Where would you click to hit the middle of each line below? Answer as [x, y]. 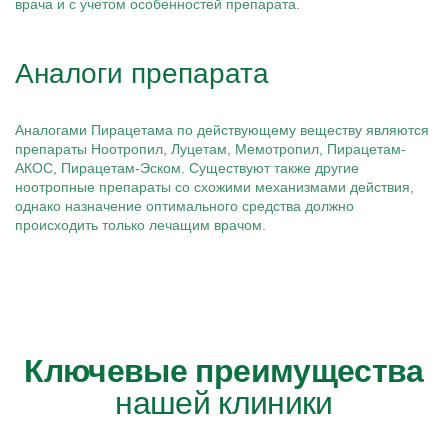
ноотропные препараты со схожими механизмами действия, [214, 187]
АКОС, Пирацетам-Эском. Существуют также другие [187, 168]
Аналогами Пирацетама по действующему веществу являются [222, 130]
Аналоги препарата [142, 73]
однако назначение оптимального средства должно [184, 206]
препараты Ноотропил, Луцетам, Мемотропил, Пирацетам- [210, 149]
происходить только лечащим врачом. [140, 225]
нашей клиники [224, 403]
